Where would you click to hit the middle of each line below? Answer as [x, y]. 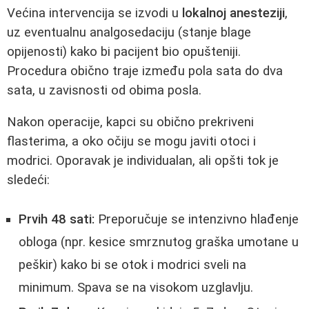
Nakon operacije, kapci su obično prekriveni [130, 122]
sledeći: [28, 180]
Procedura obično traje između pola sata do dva [145, 71]
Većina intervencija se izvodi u [94, 13]
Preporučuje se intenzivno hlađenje [197, 219]
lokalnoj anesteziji [233, 13]
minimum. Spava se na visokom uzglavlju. [136, 287]
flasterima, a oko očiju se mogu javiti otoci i [131, 142]
